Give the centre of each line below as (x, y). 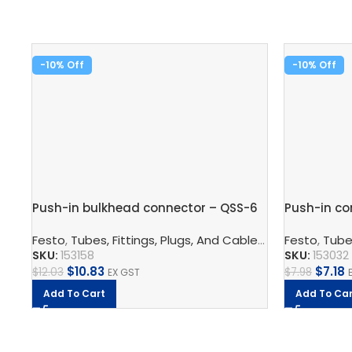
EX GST (124, 272)
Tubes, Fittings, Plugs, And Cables (164, 240)
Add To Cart (74, 293)
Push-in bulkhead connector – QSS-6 (145, 208)
